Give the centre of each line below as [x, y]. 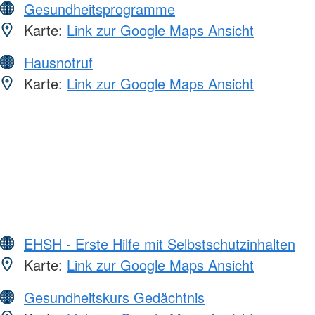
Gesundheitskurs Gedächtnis [114, 297]
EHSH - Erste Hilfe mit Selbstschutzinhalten [160, 243]
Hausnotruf [58, 62]
